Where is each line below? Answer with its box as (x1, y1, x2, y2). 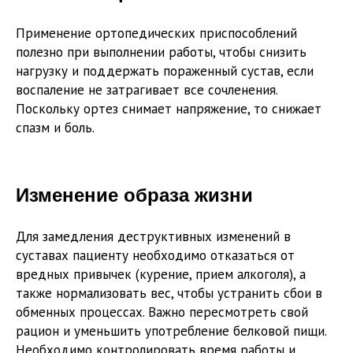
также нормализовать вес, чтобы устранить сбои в (16, 284, 322, 302)
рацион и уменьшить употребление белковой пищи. (16, 321, 326, 340)
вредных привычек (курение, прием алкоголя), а (16, 265, 306, 283)
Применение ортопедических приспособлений (16, 24, 297, 42)
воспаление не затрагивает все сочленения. (16, 80, 277, 98)
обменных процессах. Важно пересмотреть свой (16, 303, 308, 321)
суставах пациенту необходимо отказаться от (16, 246, 295, 264)
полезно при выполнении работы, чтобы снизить (16, 43, 307, 61)
